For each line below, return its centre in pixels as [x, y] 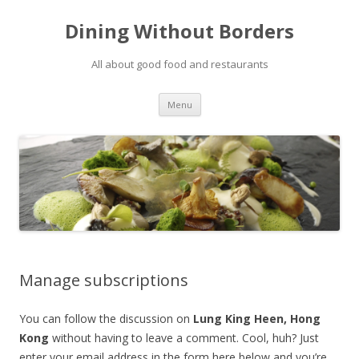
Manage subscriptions [104, 280]
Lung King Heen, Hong [257, 318]
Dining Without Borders [179, 31]
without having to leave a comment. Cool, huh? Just [184, 337]
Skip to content [240, 98]
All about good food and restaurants [179, 64]
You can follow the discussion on [106, 318]
